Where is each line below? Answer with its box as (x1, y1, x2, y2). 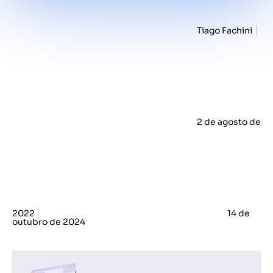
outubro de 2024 (12, 216, 85, 227)
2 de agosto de (195, 116, 261, 127)
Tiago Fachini (195, 25, 252, 36)
